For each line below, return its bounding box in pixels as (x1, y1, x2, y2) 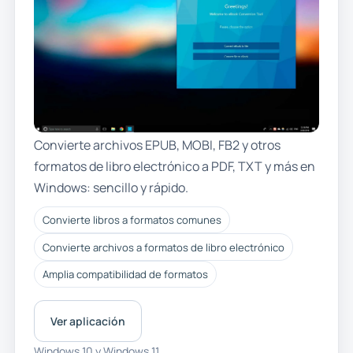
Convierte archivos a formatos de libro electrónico (42, 240, 284, 255)
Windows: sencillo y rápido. (33, 178, 188, 196)
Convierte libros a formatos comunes (42, 213, 221, 228)
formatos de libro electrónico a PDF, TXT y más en (33, 157, 315, 175)
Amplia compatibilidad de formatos (42, 266, 208, 281)
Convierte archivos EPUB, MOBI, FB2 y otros (33, 136, 281, 154)
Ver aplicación (50, 313, 125, 329)
